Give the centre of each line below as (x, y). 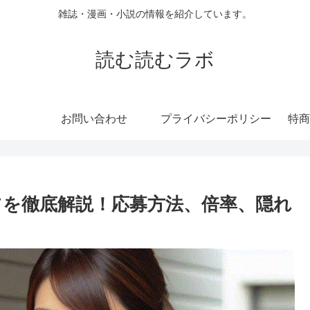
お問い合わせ (94, 118)
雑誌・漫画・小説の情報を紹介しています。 (155, 14)
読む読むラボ (155, 60)
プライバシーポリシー (216, 118)
